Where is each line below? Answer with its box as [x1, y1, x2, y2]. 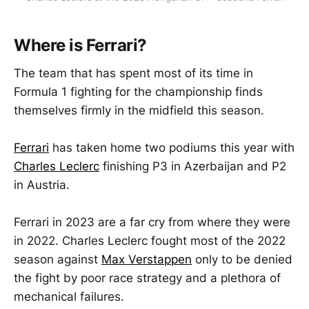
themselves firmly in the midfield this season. [14, 103, 264, 117]
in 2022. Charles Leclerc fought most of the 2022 [14, 234, 286, 248]
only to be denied [192, 252, 292, 267]
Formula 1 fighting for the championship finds [14, 84, 263, 99]
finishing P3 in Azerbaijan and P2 [99, 159, 286, 173]
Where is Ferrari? [14, 35, 147, 56]
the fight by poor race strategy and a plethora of [14, 271, 281, 286]
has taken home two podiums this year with [49, 141, 295, 154]
